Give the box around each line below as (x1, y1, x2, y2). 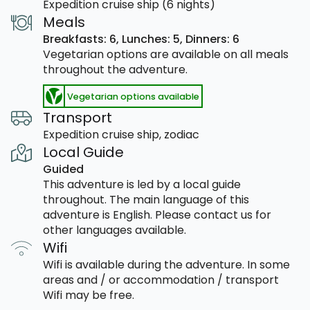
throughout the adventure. (43, 62, 188, 78)
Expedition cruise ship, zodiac (43, 127, 199, 143)
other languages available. (43, 222, 186, 239)
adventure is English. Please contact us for (43, 207, 271, 224)
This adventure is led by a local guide (43, 176, 241, 193)
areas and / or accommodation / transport (43, 272, 279, 289)
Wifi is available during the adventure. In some (43, 257, 290, 273)
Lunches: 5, (122, 31, 185, 48)
